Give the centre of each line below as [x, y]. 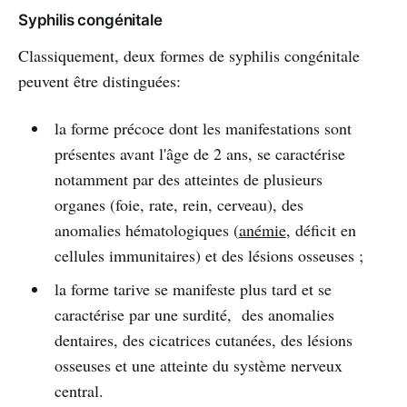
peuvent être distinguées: [99, 80]
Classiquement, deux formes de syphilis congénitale [189, 55]
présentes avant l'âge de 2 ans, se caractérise [199, 153]
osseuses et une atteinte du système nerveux [198, 365]
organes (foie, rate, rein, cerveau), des [179, 204]
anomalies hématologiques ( [146, 229]
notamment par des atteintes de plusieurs [188, 179]
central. [79, 390]
